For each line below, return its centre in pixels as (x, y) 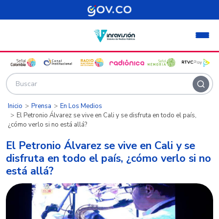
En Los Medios (81, 106)
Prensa (41, 106)
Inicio (15, 106)
